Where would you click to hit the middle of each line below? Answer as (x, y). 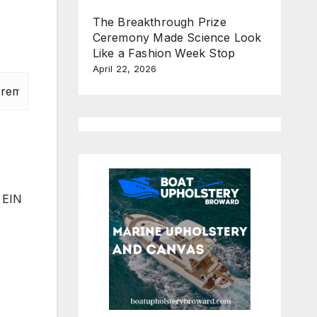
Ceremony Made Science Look (177, 37)
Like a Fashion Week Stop (164, 53)
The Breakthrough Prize (159, 22)
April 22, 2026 (125, 68)
